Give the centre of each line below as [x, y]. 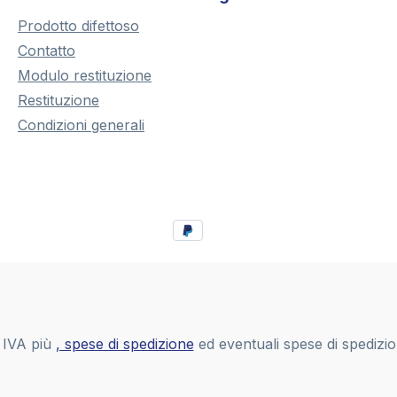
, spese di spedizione [125, 344]
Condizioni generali [81, 125]
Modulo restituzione [85, 76]
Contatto [47, 51]
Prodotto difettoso [78, 26]
